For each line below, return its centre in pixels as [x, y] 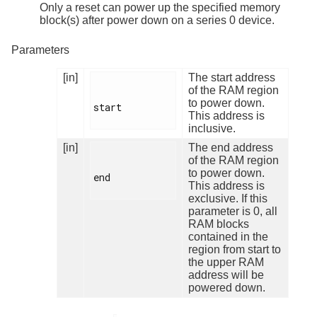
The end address [231, 147]
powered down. [227, 287]
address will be [226, 275]
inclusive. [212, 128]
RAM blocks [219, 224]
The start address [232, 77]
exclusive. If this [228, 198]
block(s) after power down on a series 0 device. [157, 20]
